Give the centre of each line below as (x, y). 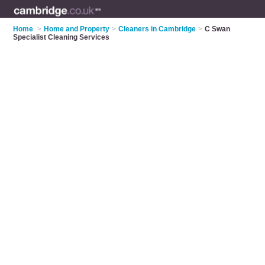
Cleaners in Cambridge (157, 29)
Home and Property (77, 29)
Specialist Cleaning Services (62, 37)
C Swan (218, 29)
